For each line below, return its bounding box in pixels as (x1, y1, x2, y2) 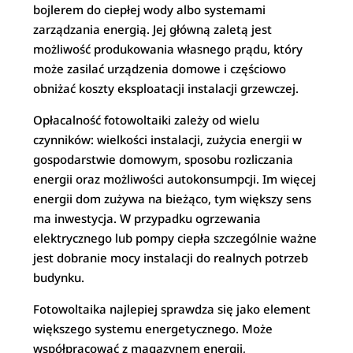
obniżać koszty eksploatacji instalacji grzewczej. (33, 80, 299, 96)
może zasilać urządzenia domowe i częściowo (33, 61, 287, 76)
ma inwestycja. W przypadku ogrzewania (33, 210, 262, 226)
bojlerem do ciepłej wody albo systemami (33, 2, 266, 17)
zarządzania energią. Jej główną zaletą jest (33, 21, 273, 37)
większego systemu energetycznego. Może (33, 321, 273, 336)
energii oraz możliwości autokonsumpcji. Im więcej (33, 171, 317, 187)
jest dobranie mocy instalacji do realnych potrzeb (33, 250, 309, 266)
